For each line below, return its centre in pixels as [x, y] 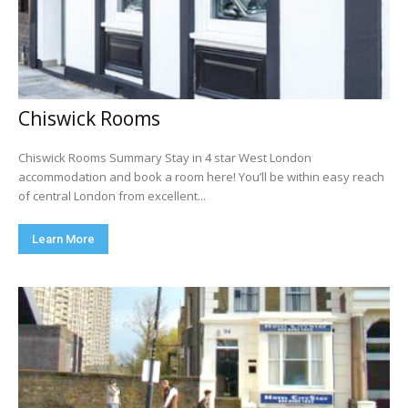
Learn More [63, 239]
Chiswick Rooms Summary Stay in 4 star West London [165, 158]
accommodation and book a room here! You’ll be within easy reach [201, 177]
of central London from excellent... [112, 196]
